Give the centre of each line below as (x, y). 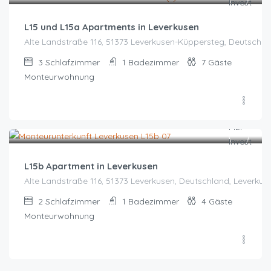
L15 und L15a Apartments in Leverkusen (112, 27)
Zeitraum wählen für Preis (72, 127)
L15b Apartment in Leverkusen (91, 166)
